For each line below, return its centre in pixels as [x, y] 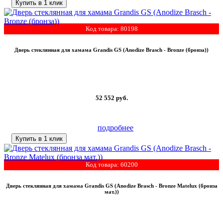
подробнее [115, 127]
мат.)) [111, 191]
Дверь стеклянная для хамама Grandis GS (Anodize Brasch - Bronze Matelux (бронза [111, 185]
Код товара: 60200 [111, 164]
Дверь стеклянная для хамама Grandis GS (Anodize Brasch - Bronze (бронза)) [111, 50]
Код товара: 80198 [111, 29]
